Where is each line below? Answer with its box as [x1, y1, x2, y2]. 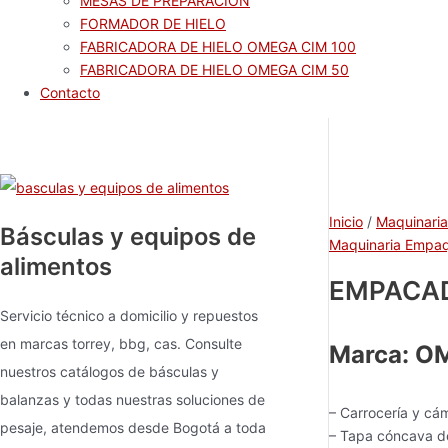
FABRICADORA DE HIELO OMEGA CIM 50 [80, 61, 349, 78]
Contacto [40, 84, 100, 101]
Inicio [329, 213, 363, 230]
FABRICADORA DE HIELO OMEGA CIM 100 [80, 38, 356, 55]
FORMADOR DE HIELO [80, 15, 226, 32]
